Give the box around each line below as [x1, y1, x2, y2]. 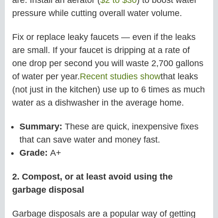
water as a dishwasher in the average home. [12, 97, 184, 108]
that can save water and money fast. [19, 134, 160, 145]
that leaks [161, 71, 198, 81]
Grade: [19, 147, 50, 158]
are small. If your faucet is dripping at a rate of [12, 45, 190, 55]
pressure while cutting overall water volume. [12, 8, 182, 18]
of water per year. [12, 71, 80, 81]
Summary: [19, 121, 65, 131]
